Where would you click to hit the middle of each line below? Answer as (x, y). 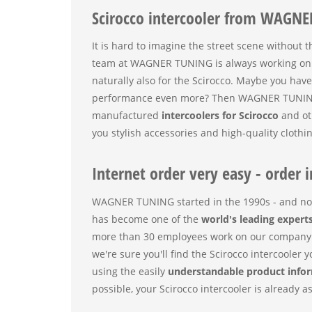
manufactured (127, 115)
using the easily (130, 271)
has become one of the (147, 219)
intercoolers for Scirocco (220, 115)
